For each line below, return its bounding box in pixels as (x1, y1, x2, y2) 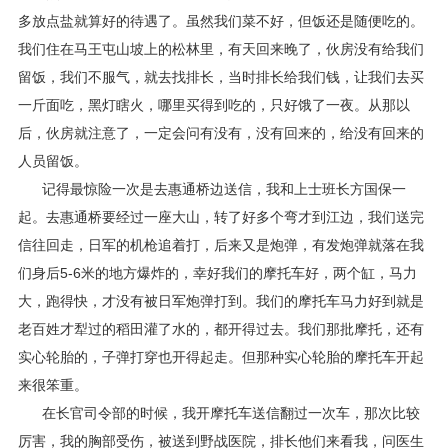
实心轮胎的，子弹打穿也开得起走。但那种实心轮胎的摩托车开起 (17, 349, 424, 365)
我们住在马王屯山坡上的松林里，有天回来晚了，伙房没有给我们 (17, 41, 424, 57)
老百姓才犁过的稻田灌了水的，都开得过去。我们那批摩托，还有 (17, 321, 424, 337)
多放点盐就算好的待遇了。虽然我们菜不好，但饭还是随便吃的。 (17, 13, 424, 29)
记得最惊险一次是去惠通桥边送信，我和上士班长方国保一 (41, 181, 406, 197)
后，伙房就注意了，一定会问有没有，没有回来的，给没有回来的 (17, 125, 424, 141)
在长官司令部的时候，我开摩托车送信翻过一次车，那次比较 (41, 405, 420, 421)
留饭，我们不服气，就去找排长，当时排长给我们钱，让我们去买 (17, 69, 424, 85)
